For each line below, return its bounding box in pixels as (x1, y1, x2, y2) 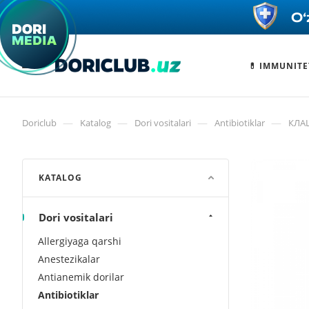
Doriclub (22, 117, 57, 129)
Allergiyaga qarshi (38, 235, 121, 248)
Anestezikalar (38, 252, 100, 266)
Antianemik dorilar (38, 270, 124, 283)
